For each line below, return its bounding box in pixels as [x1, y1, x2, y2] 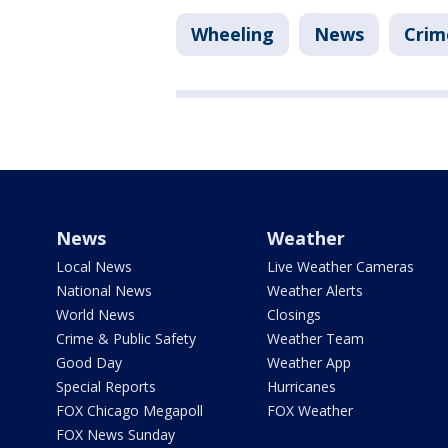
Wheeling [191, 22, 274, 47]
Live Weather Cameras [266, 257, 414, 277]
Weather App [266, 353, 351, 373]
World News [56, 305, 135, 325]
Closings [266, 305, 321, 325]
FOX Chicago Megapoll [56, 401, 203, 421]
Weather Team [266, 329, 364, 349]
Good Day [56, 353, 122, 373]
